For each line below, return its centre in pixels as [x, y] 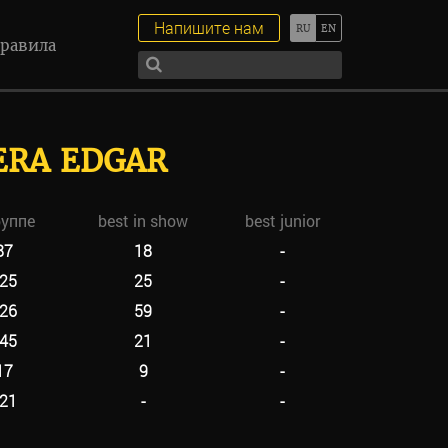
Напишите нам [209, 27]
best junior [282, 220]
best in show [143, 220]
